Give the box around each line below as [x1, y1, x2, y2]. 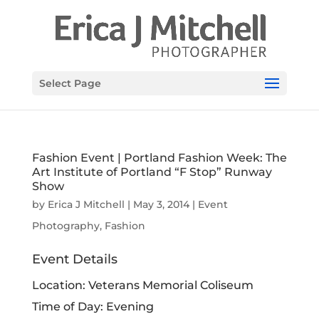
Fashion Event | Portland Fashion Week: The [31, 151, 287, 164]
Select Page [38, 77, 101, 90]
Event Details [31, 251, 117, 267]
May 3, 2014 [132, 198, 189, 211]
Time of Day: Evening [31, 300, 154, 313]
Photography [31, 219, 100, 232]
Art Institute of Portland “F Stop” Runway [31, 165, 272, 179]
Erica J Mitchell [47, 198, 125, 211]
